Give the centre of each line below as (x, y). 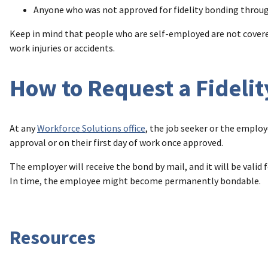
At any (23, 128)
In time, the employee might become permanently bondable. (135, 181)
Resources (53, 238)
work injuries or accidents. (62, 48)
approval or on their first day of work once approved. (116, 143)
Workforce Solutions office (91, 128)
